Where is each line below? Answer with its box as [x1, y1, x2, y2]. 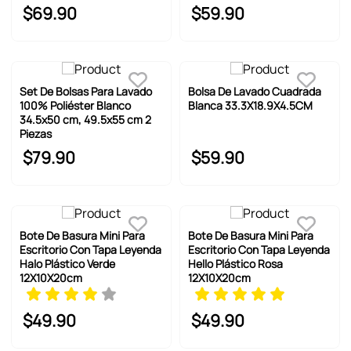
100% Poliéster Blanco [19, 97, 131, 113]
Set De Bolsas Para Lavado [19, 83, 152, 99]
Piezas [19, 125, 52, 141]
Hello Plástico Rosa [188, 255, 283, 271]
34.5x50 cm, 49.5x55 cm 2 [19, 111, 151, 127]
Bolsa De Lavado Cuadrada [188, 83, 321, 99]
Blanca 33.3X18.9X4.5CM [188, 97, 313, 113]
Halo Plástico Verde [19, 255, 115, 271]
